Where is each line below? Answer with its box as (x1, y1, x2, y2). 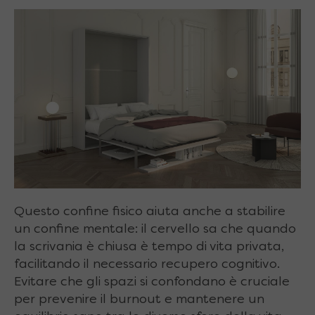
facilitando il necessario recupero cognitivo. (14, 259, 280, 271)
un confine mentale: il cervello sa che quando (14, 224, 296, 236)
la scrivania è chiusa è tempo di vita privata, (14, 241, 284, 254)
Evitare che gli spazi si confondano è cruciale (14, 276, 290, 289)
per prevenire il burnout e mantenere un (14, 294, 264, 307)
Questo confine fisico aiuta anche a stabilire (14, 206, 285, 219)
